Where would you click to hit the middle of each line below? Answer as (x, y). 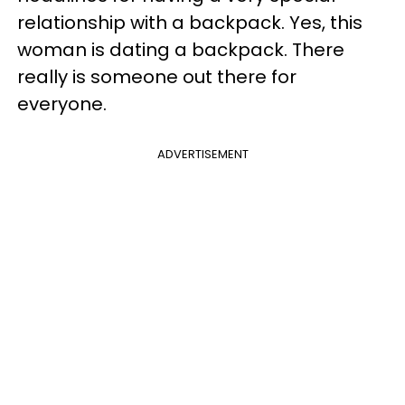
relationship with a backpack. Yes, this (190, 22)
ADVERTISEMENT (202, 154)
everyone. (62, 104)
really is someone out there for (157, 76)
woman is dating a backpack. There (181, 49)
